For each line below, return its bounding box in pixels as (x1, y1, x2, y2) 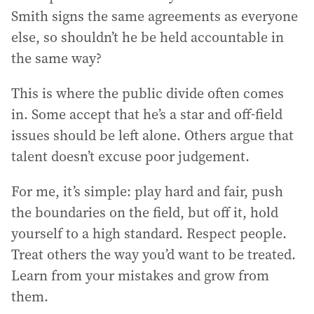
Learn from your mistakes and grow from (11, 265, 269, 285)
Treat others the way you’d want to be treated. (11, 244, 296, 264)
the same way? (11, 48, 102, 68)
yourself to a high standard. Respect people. (11, 223, 287, 243)
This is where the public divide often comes (11, 83, 284, 103)
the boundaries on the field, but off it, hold (11, 202, 278, 222)
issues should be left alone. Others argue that (11, 125, 294, 145)
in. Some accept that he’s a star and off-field (11, 104, 282, 124)
